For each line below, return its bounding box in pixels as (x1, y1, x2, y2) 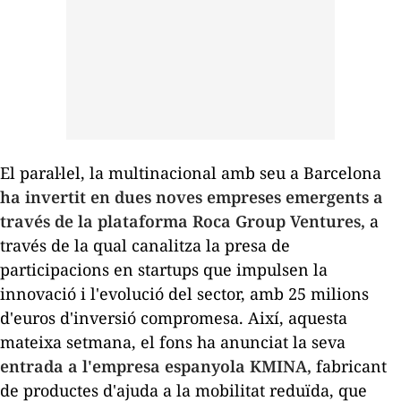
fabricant (311, 355, 387, 378)
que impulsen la (199, 259, 328, 281)
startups (138, 259, 199, 281)
